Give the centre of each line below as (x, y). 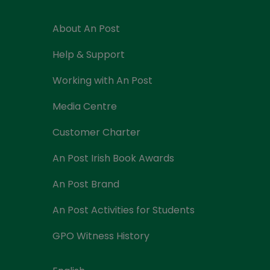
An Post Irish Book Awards (113, 158)
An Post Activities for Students (124, 210)
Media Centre (85, 106)
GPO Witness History (101, 236)
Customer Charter (96, 132)
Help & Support (89, 55)
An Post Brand (86, 184)
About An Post (86, 29)
